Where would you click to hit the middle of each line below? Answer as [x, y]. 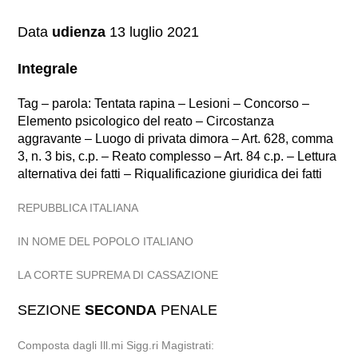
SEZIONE [52, 310]
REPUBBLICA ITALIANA [78, 208]
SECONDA [121, 310]
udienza [79, 32]
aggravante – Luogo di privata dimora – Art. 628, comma [176, 139]
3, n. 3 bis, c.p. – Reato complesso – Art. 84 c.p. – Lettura [177, 156]
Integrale [48, 69]
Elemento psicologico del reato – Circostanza [146, 121]
